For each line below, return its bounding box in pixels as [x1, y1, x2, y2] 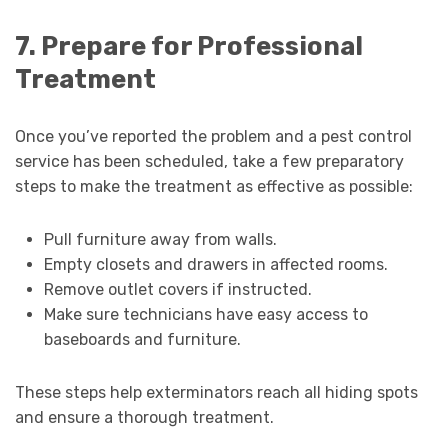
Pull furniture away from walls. [43, 230, 277, 250]
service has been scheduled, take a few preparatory [15, 152, 404, 172]
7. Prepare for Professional [15, 31, 363, 62]
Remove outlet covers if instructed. [43, 280, 312, 300]
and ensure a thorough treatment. [15, 408, 274, 428]
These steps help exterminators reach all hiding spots [15, 383, 418, 403]
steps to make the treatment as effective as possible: [15, 177, 413, 197]
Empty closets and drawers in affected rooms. [43, 255, 388, 275]
